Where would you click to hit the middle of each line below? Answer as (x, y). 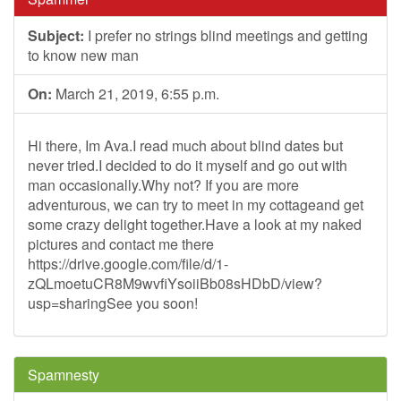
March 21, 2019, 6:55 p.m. (136, 94)
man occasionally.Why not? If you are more (163, 185)
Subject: (56, 35)
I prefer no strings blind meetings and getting (226, 35)
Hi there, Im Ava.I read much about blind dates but (185, 145)
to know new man (83, 55)
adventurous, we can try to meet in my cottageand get (196, 205)
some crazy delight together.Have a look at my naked (195, 224)
